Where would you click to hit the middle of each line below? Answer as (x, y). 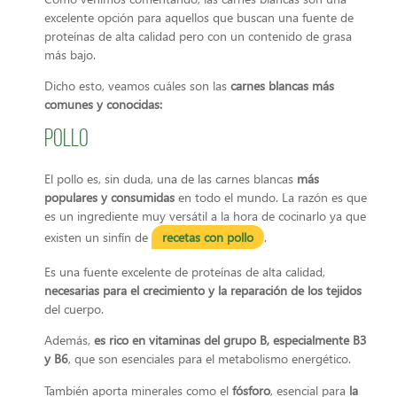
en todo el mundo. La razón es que (271, 198)
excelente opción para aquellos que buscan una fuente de (199, 17)
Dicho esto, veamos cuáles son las (137, 86)
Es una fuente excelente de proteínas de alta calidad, (185, 271)
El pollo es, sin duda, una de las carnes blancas (169, 179)
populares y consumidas (109, 198)
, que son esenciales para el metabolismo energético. (210, 359)
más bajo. (70, 54)
